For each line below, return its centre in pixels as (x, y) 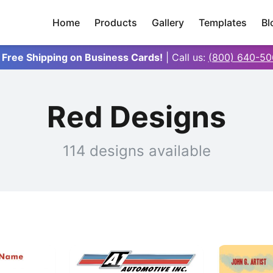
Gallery (168, 23)
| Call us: (187, 57)
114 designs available (136, 151)
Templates (223, 23)
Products (116, 23)
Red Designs (136, 117)
